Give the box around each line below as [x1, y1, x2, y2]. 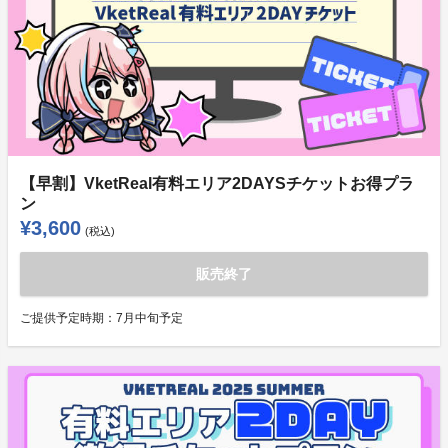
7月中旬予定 [116, 311, 183, 326]
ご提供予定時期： [20, 311, 116, 326]
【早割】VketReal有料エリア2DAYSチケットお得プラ [20, 175, 414, 193]
